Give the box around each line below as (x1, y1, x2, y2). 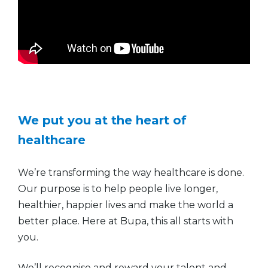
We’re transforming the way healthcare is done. (18, 166, 244, 178)
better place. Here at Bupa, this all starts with (18, 215, 233, 227)
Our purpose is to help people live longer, (18, 182, 218, 194)
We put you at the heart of (18, 112, 187, 127)
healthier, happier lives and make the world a (18, 199, 233, 211)
